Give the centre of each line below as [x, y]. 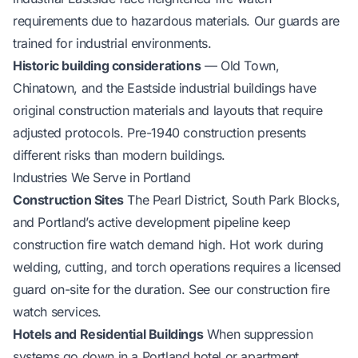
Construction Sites [68, 199]
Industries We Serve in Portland [102, 177]
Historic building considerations [107, 65]
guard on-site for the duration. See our [125, 289]
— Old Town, [240, 65]
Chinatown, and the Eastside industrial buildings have [165, 88]
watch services [56, 311]
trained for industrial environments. [112, 43]
